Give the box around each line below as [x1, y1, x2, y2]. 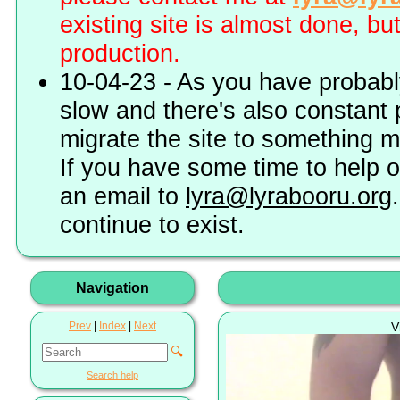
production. [60, 39, 180, 68]
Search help [87, 369, 138, 380]
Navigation [76, 279, 149, 296]
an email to [60, 182, 186, 211]
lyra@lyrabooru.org [186, 182, 392, 211]
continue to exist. [60, 211, 245, 239]
